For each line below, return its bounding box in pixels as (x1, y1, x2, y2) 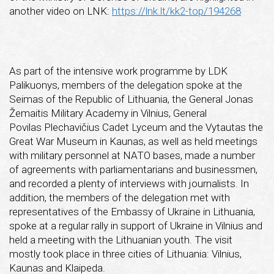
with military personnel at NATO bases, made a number (9, 149, 255, 161)
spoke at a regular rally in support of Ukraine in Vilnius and (9, 219, 262, 232)
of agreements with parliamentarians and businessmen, (9, 163, 257, 176)
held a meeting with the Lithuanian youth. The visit (9, 233, 232, 246)
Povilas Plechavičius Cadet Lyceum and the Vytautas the (9, 120, 263, 133)
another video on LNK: (9, 4, 112, 17)
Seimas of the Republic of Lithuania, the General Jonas (9, 92, 253, 105)
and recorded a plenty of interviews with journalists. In (9, 177, 249, 190)
